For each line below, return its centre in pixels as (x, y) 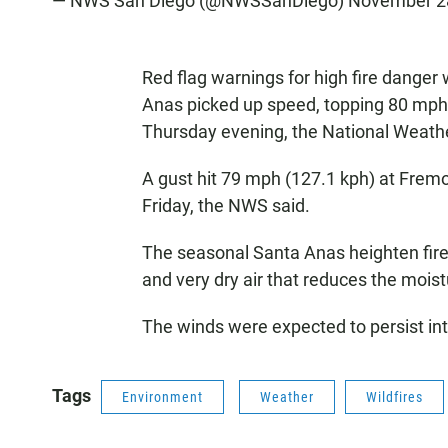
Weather (287, 397)
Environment (162, 397)
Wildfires (394, 397)
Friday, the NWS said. (226, 205)
